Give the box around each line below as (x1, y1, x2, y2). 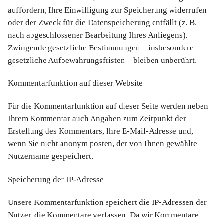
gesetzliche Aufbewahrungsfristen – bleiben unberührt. (8, 55, 197, 65)
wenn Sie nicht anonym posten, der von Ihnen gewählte (8, 139, 197, 149)
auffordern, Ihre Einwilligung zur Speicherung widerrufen (8, 5, 207, 15)
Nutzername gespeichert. (8, 152, 93, 161)
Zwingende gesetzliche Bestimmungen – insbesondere (8, 43, 194, 52)
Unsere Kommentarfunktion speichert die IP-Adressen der (8, 198, 207, 207)
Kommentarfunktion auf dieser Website (8, 78, 143, 88)
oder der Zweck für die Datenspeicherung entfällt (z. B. (8, 17, 197, 27)
